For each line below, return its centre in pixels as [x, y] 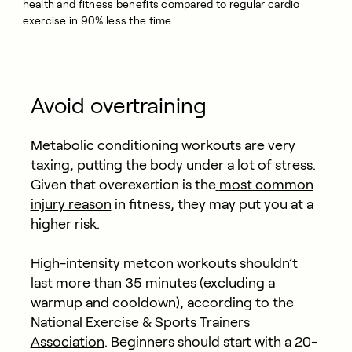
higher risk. [65, 224]
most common [266, 184]
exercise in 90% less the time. [98, 20]
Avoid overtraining [118, 105]
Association [67, 341]
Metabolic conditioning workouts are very [163, 145]
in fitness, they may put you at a [212, 204]
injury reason [71, 204]
